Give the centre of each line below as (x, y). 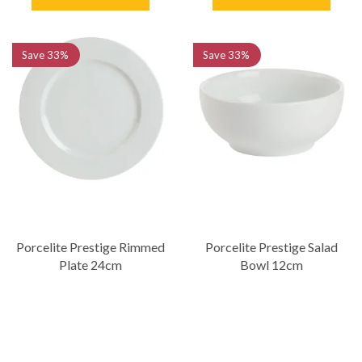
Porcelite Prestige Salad (271, 247)
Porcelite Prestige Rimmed (90, 247)
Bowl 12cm (271, 265)
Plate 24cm (90, 265)
